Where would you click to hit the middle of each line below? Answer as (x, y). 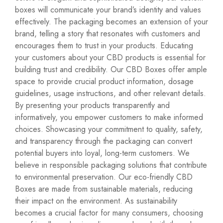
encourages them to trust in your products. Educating (104, 46)
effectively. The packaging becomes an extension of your (111, 22)
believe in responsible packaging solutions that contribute (111, 165)
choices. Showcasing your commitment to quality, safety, (109, 129)
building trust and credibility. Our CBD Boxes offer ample (111, 70)
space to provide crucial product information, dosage (104, 82)
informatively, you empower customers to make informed (109, 117)
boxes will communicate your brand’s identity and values (108, 10)
